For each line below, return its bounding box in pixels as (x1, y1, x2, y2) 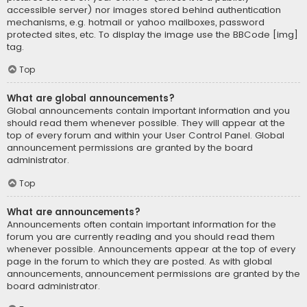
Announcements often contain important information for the (7, 218, 276, 232)
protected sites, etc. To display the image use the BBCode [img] (7, 27, 298, 41)
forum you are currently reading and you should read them (7, 230, 275, 244)
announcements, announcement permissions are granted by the (7, 267, 300, 281)
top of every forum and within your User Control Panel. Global (7, 129, 284, 143)
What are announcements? (7, 206, 140, 219)
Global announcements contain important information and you (7, 104, 290, 118)
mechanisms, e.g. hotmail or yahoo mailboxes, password (7, 15, 265, 29)
